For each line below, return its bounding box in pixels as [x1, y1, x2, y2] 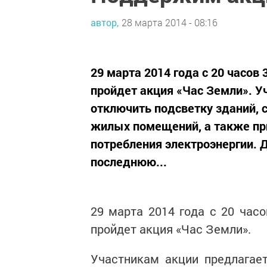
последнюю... [91, 154, 167, 169]
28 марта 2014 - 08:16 [122, 15, 218, 29]
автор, [91, 15, 119, 29]
